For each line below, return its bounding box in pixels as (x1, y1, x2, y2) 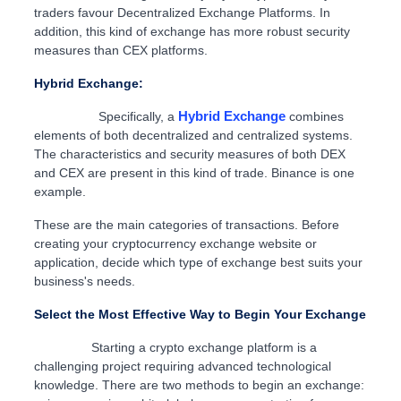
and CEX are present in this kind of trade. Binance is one (33, 166, 354, 181)
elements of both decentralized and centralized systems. (33, 128, 353, 143)
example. (33, 184, 86, 200)
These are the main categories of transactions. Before (33, 218, 339, 233)
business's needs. (33, 274, 135, 289)
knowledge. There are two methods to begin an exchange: (33, 378, 364, 393)
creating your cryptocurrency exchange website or (33, 236, 317, 252)
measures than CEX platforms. (33, 43, 208, 58)
